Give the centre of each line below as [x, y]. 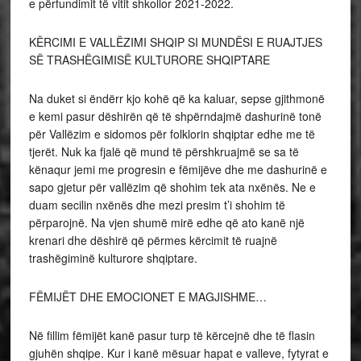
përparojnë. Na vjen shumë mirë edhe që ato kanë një [166, 223]
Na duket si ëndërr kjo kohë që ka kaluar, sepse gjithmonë [176, 99]
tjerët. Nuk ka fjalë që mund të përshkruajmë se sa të [164, 152]
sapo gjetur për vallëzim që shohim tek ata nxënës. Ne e [172, 187]
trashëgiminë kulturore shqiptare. [113, 258]
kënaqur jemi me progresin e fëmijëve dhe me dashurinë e [178, 170]
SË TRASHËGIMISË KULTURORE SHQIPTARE [149, 60]
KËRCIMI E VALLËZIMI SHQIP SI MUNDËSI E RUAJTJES [175, 42]
